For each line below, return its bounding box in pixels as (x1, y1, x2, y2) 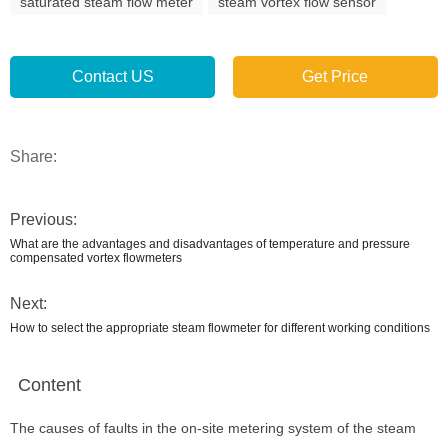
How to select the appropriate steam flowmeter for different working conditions (10, 321, 430, 335)
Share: (10, 148, 57, 165)
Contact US (71, 68, 154, 85)
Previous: (10, 211, 77, 228)
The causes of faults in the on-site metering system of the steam (10, 420, 416, 436)
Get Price (302, 68, 369, 85)
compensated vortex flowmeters (10, 251, 182, 265)
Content (18, 375, 81, 395)
